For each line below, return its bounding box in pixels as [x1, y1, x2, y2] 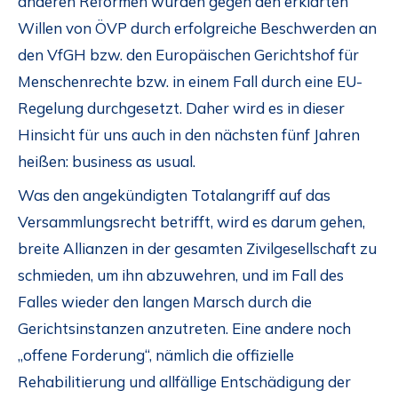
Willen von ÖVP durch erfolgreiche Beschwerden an [18, 18, 377, 37]
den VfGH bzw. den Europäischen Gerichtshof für [18, 44, 359, 64]
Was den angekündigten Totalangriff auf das [18, 186, 330, 205]
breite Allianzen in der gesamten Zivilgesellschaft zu [18, 239, 377, 259]
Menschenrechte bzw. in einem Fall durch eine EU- [18, 71, 362, 91]
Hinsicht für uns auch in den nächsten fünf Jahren [18, 124, 360, 144]
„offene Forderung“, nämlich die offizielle [18, 346, 294, 365]
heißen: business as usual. [18, 151, 195, 171]
